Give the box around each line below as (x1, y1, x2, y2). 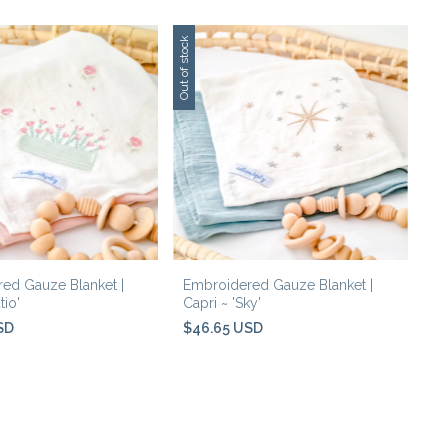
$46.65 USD (183, 319, 267, 336)
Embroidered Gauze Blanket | (183, 276, 374, 293)
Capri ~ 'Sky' (183, 294, 262, 311)
